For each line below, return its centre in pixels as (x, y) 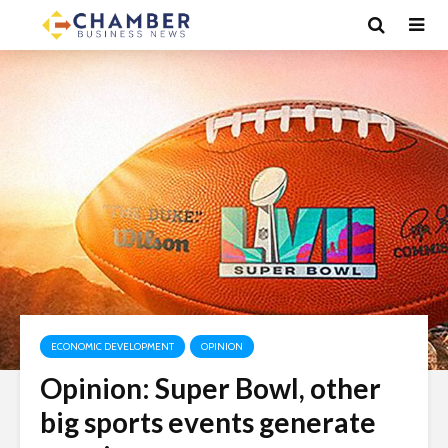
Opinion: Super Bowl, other (210, 388)
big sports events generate (208, 422)
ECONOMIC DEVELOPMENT (112, 346)
